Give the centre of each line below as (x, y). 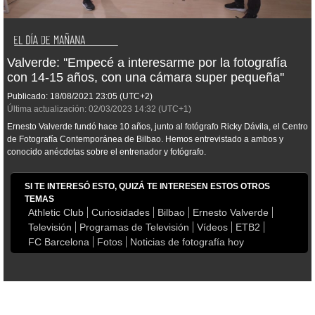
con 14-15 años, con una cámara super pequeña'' (146, 78)
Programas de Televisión (134, 227)
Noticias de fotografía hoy (187, 242)
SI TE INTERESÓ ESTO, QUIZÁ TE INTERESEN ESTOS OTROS (147, 187)
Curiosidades (121, 213)
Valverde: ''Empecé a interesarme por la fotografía (147, 63)
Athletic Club (56, 213)
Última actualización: (47, 109)
